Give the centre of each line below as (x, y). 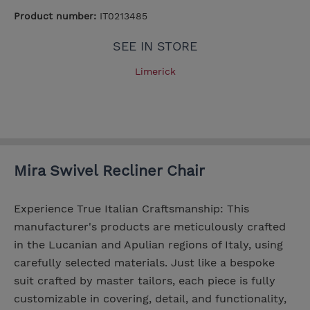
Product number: (57, 16)
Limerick (155, 71)
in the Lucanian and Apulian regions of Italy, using (148, 244)
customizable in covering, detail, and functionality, (150, 298)
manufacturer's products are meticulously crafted (150, 226)
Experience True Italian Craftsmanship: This (131, 208)
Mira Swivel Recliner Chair (109, 170)
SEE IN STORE (155, 46)
